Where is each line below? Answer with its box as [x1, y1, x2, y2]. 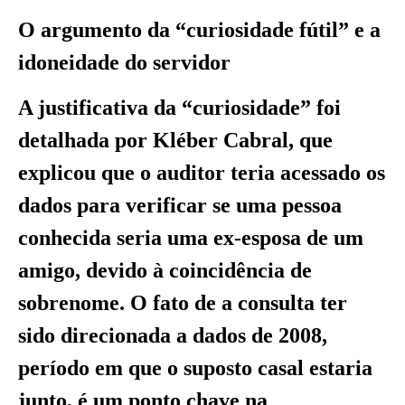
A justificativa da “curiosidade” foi [18, 95, 341, 119]
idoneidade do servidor [18, 50, 231, 74]
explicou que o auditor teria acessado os [18, 160, 385, 184]
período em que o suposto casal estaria [18, 355, 372, 380]
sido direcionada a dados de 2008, [18, 323, 327, 347]
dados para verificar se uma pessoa [18, 193, 342, 217]
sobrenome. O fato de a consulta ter [18, 290, 347, 315]
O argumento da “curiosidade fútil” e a [18, 17, 381, 42]
